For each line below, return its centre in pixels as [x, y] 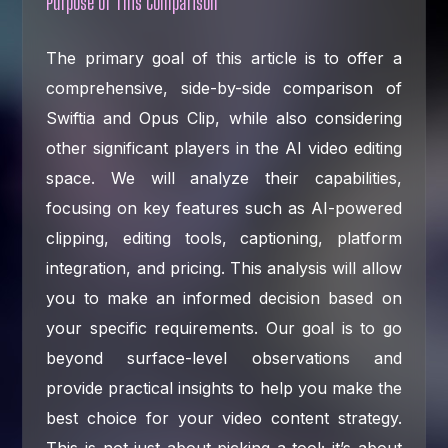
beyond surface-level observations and [224, 357]
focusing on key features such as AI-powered [224, 207]
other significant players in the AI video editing [224, 147]
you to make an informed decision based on [224, 297]
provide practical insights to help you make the [224, 387]
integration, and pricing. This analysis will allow [224, 267]
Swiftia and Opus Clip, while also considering [224, 117]
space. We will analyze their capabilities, [224, 177]
